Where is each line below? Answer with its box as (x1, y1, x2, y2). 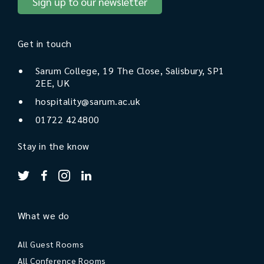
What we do (18, 209, 70, 222)
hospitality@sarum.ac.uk (35, 94, 141, 107)
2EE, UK (35, 76, 70, 89)
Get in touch (18, 37, 72, 49)
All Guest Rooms (18, 238, 84, 249)
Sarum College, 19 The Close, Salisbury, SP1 (35, 64, 225, 77)
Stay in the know (18, 139, 90, 152)
